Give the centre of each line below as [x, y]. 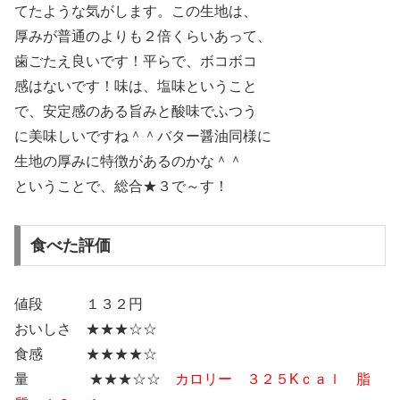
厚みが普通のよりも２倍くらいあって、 [143, 37]
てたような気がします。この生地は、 [136, 12]
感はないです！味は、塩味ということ [136, 87]
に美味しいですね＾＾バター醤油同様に [143, 137]
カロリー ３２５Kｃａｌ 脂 [273, 379]
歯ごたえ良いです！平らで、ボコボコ [136, 62]
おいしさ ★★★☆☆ [86, 329]
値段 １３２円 [79, 304]
